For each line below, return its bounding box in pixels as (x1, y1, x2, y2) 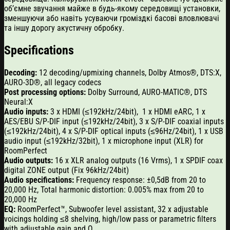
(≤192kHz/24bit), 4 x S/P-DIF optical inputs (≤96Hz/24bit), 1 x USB (4, 126, 223, 136)
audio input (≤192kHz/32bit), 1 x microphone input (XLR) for (4, 136, 203, 146)
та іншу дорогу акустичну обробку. (4, 23, 124, 33)
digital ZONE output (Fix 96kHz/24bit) (4, 165, 129, 175)
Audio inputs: (4, 106, 48, 117)
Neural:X (4, 97, 33, 107)
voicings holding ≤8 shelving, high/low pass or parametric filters (4, 214, 216, 224)
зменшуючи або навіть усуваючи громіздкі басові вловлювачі (4, 13, 219, 23)
